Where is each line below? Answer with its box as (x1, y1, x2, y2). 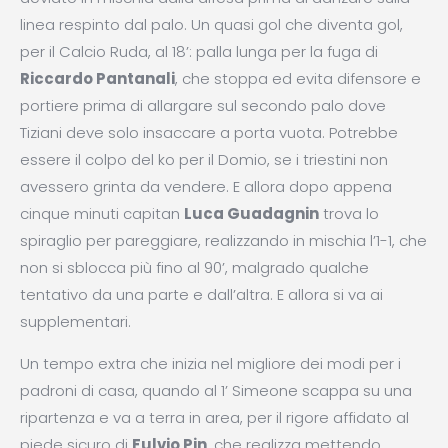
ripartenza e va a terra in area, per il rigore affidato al (20, 407, 409, 428)
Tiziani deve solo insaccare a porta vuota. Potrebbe (20, 122, 398, 143)
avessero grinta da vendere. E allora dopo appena (20, 176, 392, 197)
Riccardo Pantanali (20, 68, 175, 89)
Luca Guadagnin (184, 203, 319, 224)
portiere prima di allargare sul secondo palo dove (20, 95, 386, 116)
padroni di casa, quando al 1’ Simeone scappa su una (20, 380, 412, 401)
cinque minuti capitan (20, 203, 184, 224)
